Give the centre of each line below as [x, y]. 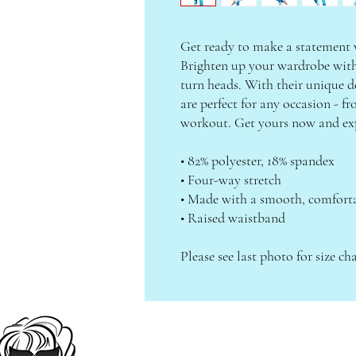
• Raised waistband [233, 218]
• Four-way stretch [231, 180]
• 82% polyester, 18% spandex [257, 161]
